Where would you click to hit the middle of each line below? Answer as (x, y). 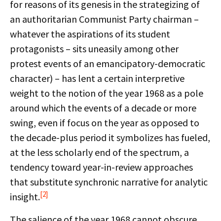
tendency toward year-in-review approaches (101, 167)
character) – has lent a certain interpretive (97, 78)
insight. (25, 197)
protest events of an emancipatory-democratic (108, 63)
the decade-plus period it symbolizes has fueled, (110, 137)
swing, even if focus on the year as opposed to (105, 123)
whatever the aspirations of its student (90, 34)
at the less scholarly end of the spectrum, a (99, 152)
